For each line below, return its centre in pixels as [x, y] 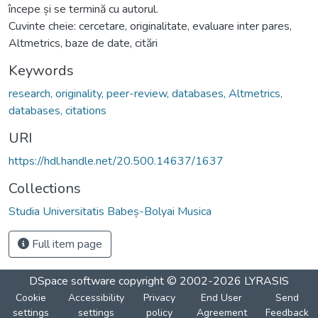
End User [222, 297]
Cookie [31, 297]
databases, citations [57, 110]
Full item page [66, 244]
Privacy [159, 297]
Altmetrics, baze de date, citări [83, 43]
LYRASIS [267, 281]
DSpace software [72, 281]
